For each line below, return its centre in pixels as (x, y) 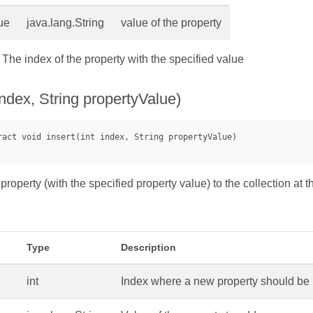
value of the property (171, 23)
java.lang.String (65, 23)
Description (148, 248)
